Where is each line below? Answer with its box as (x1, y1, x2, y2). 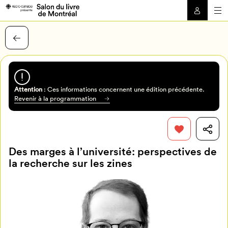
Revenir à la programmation (14, 94, 96, 103)
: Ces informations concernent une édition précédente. (42, 84, 205, 94)
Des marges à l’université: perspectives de (9, 145, 217, 158)
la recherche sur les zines (9, 157, 133, 170)
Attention (14, 84, 42, 94)
